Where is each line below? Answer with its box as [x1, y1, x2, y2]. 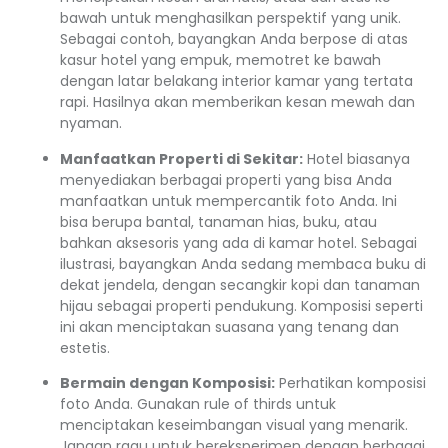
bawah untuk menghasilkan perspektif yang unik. [60, 8, 401, 29]
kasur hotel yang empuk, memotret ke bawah [60, 50, 381, 71]
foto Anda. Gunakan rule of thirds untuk [60, 394, 336, 415]
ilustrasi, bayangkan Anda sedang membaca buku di [60, 253, 426, 274]
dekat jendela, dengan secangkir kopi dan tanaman [60, 274, 420, 295]
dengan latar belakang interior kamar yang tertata [60, 71, 413, 92]
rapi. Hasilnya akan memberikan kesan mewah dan [60, 92, 415, 113]
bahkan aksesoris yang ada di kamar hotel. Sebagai [60, 232, 417, 253]
